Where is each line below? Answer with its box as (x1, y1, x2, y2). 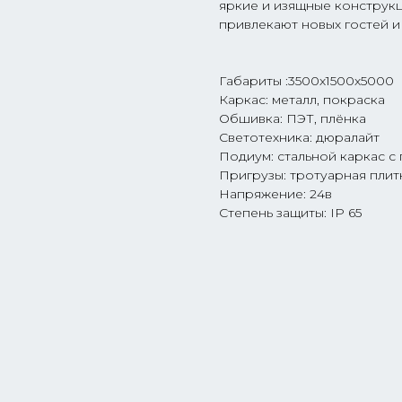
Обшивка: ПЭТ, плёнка (219, 110, 366, 127)
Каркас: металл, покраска (219, 92, 385, 109)
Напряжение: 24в (219, 186, 332, 203)
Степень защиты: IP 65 (219, 205, 362, 222)
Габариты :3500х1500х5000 (219, 73, 394, 90)
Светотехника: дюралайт (219, 129, 380, 146)
